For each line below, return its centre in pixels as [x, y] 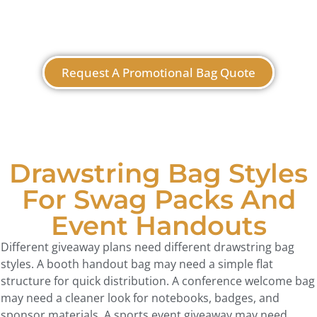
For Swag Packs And [158, 200]
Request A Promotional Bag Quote [158, 73]
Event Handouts [158, 226]
